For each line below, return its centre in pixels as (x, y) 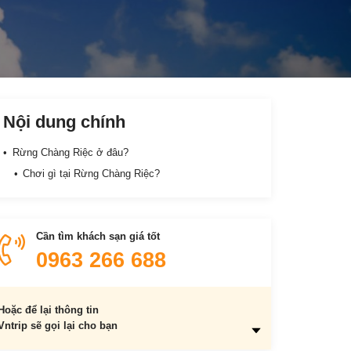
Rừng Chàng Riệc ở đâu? (70, 153)
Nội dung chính (65, 122)
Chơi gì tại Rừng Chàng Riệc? (92, 173)
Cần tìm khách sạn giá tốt (98, 237)
